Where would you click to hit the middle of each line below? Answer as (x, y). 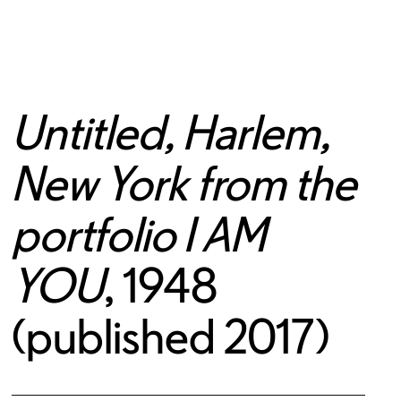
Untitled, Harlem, (171, 132)
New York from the (184, 183)
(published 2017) (171, 336)
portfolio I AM (139, 234)
